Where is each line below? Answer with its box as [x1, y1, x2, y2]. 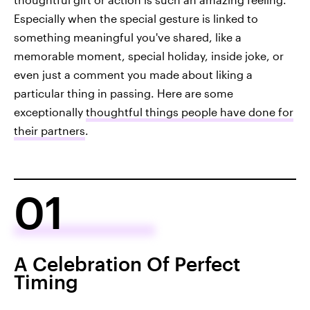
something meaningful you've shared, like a [14, 30, 241, 44]
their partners [14, 124, 85, 137]
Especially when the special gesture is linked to [14, 12, 258, 25]
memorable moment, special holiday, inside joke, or [14, 49, 284, 62]
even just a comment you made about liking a [14, 68, 253, 81]
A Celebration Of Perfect [14, 253, 240, 275]
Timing [14, 271, 78, 293]
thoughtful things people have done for [86, 105, 293, 118]
